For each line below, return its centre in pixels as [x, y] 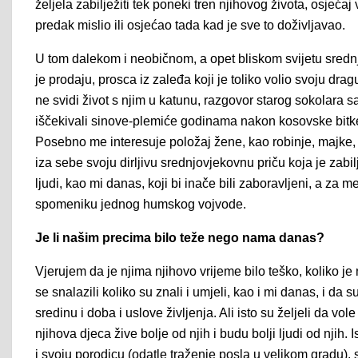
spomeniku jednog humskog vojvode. [141, 204]
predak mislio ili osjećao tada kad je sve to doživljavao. [190, 25]
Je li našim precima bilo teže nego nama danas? [180, 238]
